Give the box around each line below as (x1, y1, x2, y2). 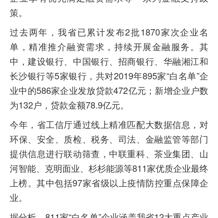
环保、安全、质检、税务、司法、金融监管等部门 (10, 132, 208, 145)
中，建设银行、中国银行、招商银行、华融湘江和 (10, 54, 208, 67)
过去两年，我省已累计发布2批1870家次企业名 (10, 25, 208, 38)
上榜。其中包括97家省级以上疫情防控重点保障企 (10, 176, 208, 189)
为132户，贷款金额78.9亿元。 (10, 98, 129, 111)
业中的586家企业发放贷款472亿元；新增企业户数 (10, 84, 208, 96)
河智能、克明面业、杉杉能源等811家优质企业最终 (10, 162, 208, 174)
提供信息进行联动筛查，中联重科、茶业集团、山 (10, 147, 208, 160)
